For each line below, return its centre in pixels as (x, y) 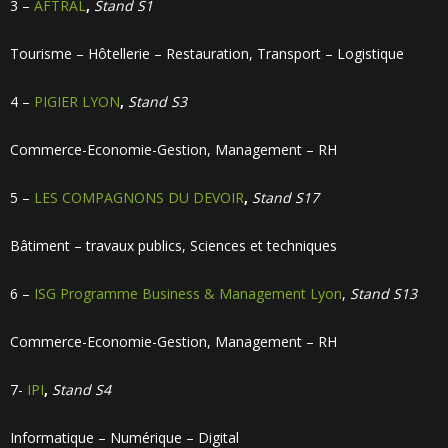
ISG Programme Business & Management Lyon (188, 293)
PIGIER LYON (77, 101)
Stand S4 (81, 389)
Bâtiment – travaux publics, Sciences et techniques (173, 245)
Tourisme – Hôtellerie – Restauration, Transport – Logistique (207, 53)
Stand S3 (157, 101)
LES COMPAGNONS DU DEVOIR (139, 197)
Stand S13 (383, 293)
